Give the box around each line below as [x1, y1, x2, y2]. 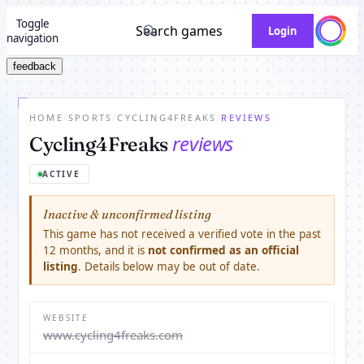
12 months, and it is [43, 243, 148, 258]
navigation [6, 31, 58, 45]
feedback [13, 60, 56, 72]
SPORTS [68, 111, 113, 123]
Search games [136, 22, 223, 40]
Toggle [15, 16, 50, 31]
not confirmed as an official [148, 243, 299, 258]
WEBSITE [43, 312, 89, 323]
